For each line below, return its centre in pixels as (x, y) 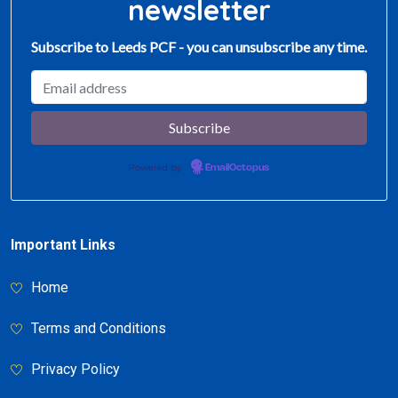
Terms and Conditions (99, 328)
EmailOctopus (237, 168)
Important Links (63, 245)
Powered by (156, 167)
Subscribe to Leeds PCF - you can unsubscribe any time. (199, 47)
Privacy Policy (76, 369)
